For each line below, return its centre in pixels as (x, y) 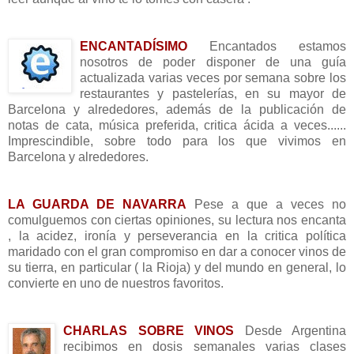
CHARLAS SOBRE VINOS (149, 330)
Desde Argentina (295, 330)
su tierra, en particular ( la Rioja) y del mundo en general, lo (177, 267)
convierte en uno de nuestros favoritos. (116, 283)
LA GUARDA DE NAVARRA (97, 204)
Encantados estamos (278, 46)
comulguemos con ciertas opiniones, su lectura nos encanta (177, 220)
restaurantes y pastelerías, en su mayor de (213, 93)
